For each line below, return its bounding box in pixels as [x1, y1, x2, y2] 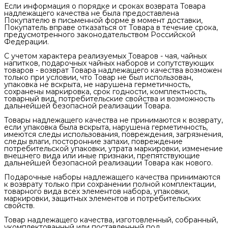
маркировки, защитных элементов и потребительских [4, 194, 201, 203]
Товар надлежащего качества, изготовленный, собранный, [4, 215, 218, 224]
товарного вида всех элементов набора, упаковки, [4, 187, 189, 196]
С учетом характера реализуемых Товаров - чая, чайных [4, 51, 207, 61]
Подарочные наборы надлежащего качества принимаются [4, 173, 220, 182]
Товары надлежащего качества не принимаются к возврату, [4, 116, 223, 125]
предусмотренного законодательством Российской [4, 30, 195, 39]
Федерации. [4, 37, 49, 46]
